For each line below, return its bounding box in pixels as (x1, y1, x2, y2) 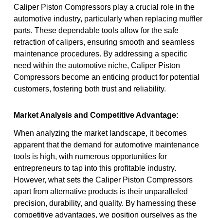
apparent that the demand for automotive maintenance (14, 140, 199, 149)
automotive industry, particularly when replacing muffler (14, 14, 202, 23)
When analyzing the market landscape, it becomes (14, 128, 187, 137)
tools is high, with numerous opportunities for (14, 152, 167, 161)
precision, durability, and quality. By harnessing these (14, 199, 196, 207)
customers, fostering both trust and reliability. (14, 84, 166, 93)
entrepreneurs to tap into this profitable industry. (14, 163, 176, 172)
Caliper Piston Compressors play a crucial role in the (14, 2, 195, 11)
